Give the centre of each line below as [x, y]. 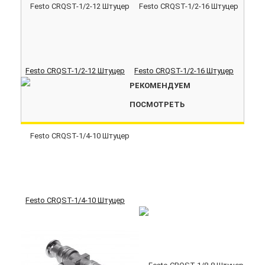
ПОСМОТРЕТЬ [157, 105]
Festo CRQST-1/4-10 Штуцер [75, 201]
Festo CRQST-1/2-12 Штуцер [75, 71]
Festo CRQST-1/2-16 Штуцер [184, 71]
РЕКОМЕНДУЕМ [160, 86]
